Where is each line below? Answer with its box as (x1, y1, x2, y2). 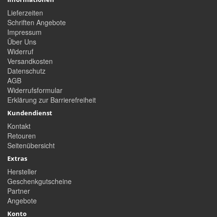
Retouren (7, 131, 36, 141)
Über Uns (7, 37, 36, 47)
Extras (7, 154, 27, 163)
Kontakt (7, 121, 31, 131)
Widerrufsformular (7, 85, 62, 95)
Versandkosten (7, 56, 53, 66)
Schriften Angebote (7, 17, 66, 28)
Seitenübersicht (7, 140, 55, 151)
